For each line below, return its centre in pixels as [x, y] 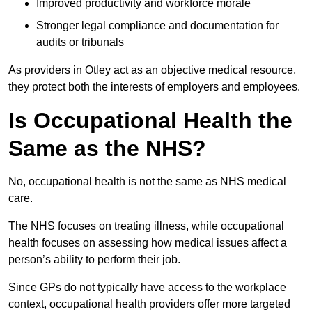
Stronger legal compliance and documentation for [157, 26]
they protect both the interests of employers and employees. [154, 87]
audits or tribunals [80, 42]
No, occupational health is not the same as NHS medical [147, 182]
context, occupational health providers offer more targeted [149, 304]
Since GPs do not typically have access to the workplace [147, 288]
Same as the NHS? [107, 149]
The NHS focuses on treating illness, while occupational [146, 226]
